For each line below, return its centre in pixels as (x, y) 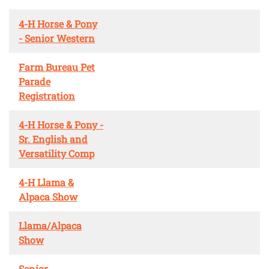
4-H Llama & (46, 182)
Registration (47, 95)
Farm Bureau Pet (57, 67)
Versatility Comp (56, 153)
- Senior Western (57, 38)
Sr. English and (53, 139)
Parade (35, 81)
